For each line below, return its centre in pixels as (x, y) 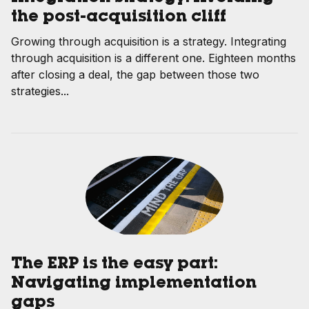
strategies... (40, 91)
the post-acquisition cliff (119, 18)
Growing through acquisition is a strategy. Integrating (149, 41)
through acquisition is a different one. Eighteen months (153, 58)
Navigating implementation (134, 285)
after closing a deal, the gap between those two (135, 74)
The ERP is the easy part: (114, 265)
